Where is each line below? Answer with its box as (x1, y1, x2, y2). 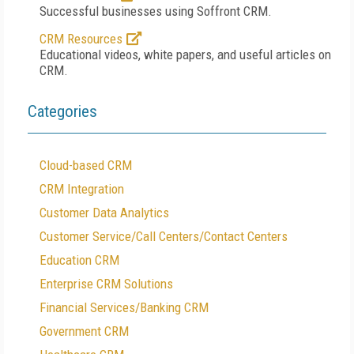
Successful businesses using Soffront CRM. (40, 3, 272, 19)
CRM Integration (40, 181, 124, 197)
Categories (28, 102, 97, 121)
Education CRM (40, 252, 119, 268)
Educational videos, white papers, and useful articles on (40, 47, 331, 62)
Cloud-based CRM (40, 157, 132, 173)
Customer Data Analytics (40, 205, 169, 220)
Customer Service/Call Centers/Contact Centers (40, 228, 288, 244)
